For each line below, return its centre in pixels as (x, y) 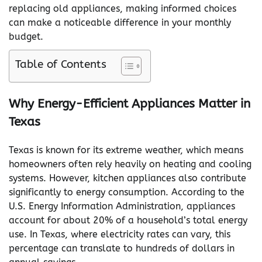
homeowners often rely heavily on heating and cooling (130, 164)
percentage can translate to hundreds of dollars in (122, 248)
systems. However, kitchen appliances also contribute (127, 178)
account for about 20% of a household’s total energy (128, 220)
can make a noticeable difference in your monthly (120, 23)
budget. (26, 37)
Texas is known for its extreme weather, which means (126, 150)
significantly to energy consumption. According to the (127, 192)
